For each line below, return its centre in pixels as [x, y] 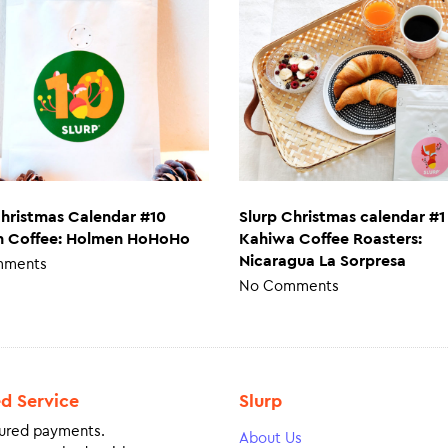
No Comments [289, 287]
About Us [270, 438]
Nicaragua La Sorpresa [322, 261]
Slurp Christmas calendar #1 [342, 217]
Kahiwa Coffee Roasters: [330, 239]
